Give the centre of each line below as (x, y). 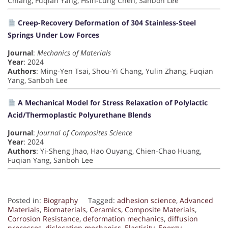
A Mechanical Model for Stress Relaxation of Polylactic (111, 103)
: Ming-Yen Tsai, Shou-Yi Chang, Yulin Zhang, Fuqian (125, 71)
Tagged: (103, 201)
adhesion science (147, 201)
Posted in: (25, 201)
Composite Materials (160, 210)
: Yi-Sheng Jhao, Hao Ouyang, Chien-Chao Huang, (119, 151)
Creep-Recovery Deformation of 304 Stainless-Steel (106, 23)
